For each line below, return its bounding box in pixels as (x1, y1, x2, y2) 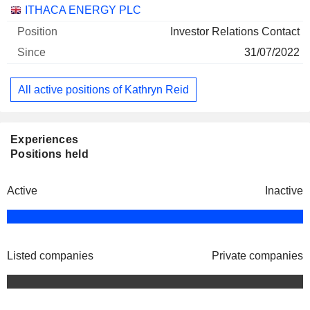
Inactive (265, 185, 303, 197)
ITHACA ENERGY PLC (25, 4, 141, 16)
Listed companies (7, 250, 93, 262)
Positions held (10, 148, 89, 161)
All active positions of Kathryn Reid (18, 83, 189, 95)
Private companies (212, 250, 303, 262)
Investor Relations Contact (170, 26, 300, 37)
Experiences (10, 134, 79, 146)
